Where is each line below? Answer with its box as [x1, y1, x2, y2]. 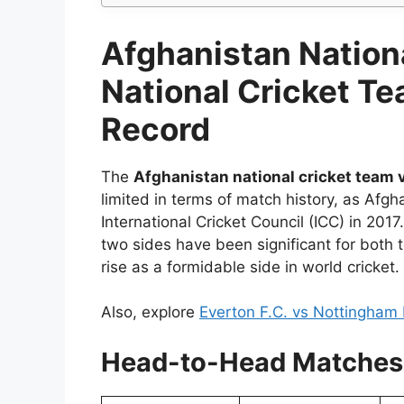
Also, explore [101, 303, 199, 322]
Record [101, 109, 210, 148]
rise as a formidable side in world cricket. [101, 257, 399, 276]
